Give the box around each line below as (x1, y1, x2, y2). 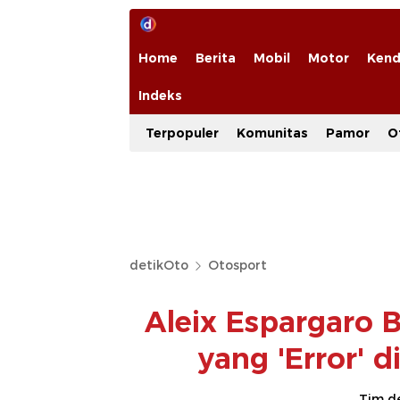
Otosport (208, 257, 267, 273)
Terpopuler (146, 125, 219, 141)
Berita (196, 50, 236, 66)
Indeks (138, 87, 182, 104)
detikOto (129, 257, 188, 273)
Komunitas (237, 125, 308, 141)
